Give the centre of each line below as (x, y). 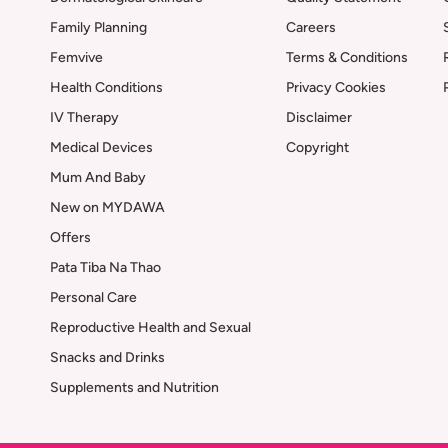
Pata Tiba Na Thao (105, 267)
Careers (311, 27)
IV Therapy (84, 117)
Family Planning (98, 27)
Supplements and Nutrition (134, 387)
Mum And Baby (98, 177)
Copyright (317, 147)
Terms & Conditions (347, 57)
